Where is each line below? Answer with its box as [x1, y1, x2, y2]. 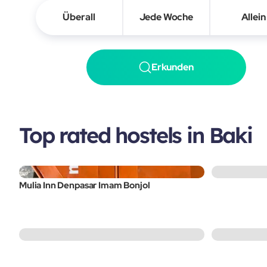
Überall [63, 11, 95, 24]
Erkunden [151, 61, 194, 74]
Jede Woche [139, 11, 193, 24]
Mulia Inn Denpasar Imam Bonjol [19, 179, 150, 192]
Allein [241, 11, 266, 24]
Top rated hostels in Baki [19, 122, 252, 149]
